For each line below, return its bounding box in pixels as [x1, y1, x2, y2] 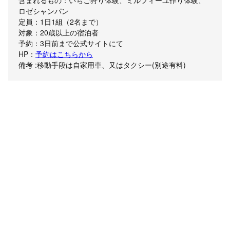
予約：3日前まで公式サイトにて [18, 38, 123, 49]
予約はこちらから [35, 49, 93, 60]
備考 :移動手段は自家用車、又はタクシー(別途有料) [18, 60, 186, 70]
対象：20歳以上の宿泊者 [18, 27, 99, 38]
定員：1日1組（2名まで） [18, 16, 103, 27]
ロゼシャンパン [18, 6, 69, 16]
